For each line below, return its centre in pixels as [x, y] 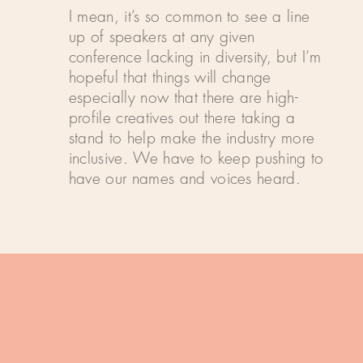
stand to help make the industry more [192, 139]
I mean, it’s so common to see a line [189, 17]
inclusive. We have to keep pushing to [196, 159]
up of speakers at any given [162, 37]
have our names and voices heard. [185, 179]
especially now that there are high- [183, 98]
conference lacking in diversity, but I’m [195, 58]
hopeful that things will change [170, 78]
